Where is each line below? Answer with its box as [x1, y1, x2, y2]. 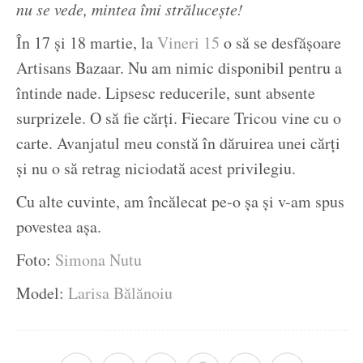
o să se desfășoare [220, 32, 341, 54]
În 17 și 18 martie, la [16, 32, 153, 54]
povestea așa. [16, 216, 101, 238]
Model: [16, 282, 68, 305]
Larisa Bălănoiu [68, 282, 173, 305]
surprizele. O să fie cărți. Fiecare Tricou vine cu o [16, 107, 341, 130]
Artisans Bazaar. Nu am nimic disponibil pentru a [16, 57, 342, 79]
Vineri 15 [153, 32, 220, 54]
